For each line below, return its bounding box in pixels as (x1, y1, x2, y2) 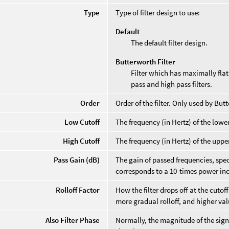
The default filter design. (131, 37, 208, 48)
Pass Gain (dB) (54, 154, 100, 165)
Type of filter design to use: (116, 7, 200, 17)
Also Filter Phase (45, 215, 100, 225)
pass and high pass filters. (131, 79, 213, 89)
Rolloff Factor (56, 185, 100, 195)
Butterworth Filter (116, 56, 176, 66)
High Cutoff (63, 135, 100, 146)
